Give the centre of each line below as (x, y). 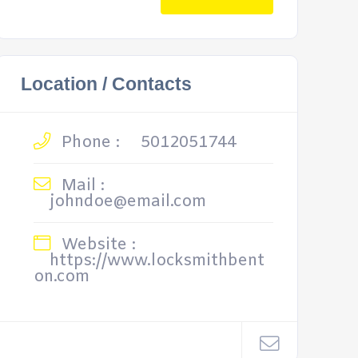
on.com (61, 277)
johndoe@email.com (127, 202)
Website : (96, 245)
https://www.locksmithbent (157, 261)
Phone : (88, 143)
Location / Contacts (106, 84)
